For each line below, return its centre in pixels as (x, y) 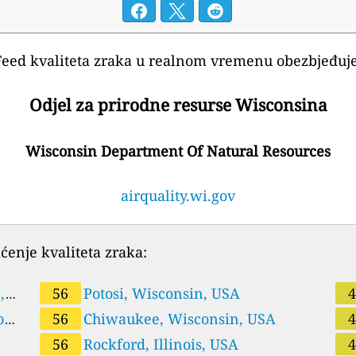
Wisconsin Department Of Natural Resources (178, 151)
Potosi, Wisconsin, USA (161, 293)
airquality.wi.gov (178, 195)
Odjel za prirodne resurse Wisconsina (178, 105)
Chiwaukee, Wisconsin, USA (179, 318)
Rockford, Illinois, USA (161, 344)
